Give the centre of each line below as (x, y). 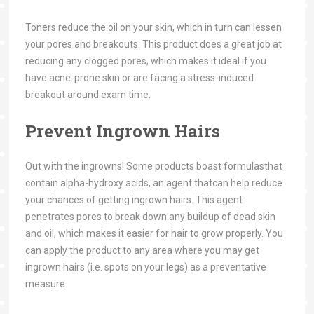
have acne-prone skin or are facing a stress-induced (139, 78)
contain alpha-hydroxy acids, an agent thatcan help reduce (153, 183)
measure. (46, 284)
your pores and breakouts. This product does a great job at (153, 44)
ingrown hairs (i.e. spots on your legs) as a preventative (145, 267)
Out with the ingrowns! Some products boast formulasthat (153, 166)
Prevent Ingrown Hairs (124, 131)
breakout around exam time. (88, 95)
